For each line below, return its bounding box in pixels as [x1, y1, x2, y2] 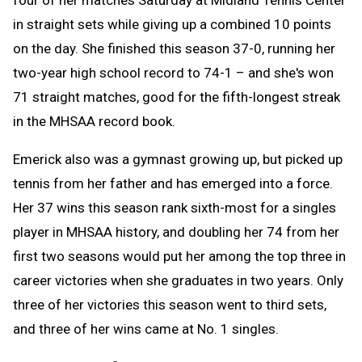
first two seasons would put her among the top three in [13, 247, 346, 264]
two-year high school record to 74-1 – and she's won [13, 64, 334, 81]
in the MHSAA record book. [13, 112, 175, 129]
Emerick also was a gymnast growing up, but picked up [13, 150, 343, 167]
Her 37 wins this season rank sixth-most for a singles [13, 199, 336, 216]
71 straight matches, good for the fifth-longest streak [13, 88, 340, 105]
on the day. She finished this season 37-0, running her [13, 40, 335, 57]
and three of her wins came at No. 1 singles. [13, 320, 279, 337]
